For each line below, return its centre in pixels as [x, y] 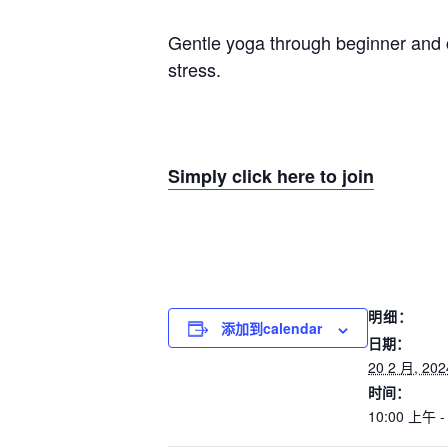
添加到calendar [271, 328]
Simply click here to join [271, 176]
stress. [194, 69]
